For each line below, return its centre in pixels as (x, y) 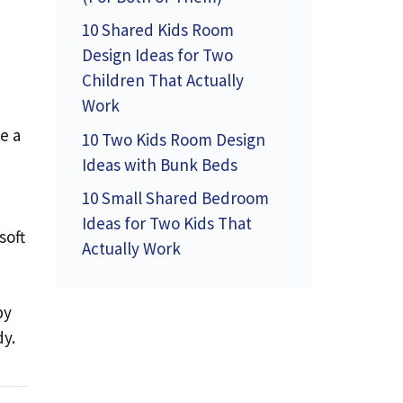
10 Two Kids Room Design (174, 139)
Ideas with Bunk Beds (160, 164)
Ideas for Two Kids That (167, 223)
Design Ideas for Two (157, 55)
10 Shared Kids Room (158, 30)
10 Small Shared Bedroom (175, 198)
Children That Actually (163, 80)
